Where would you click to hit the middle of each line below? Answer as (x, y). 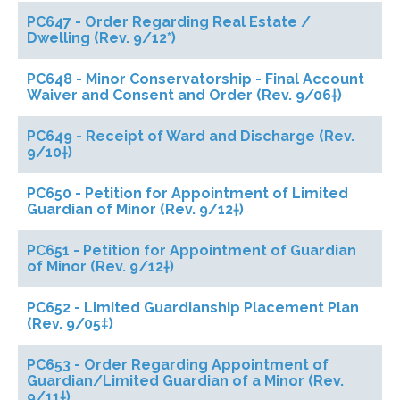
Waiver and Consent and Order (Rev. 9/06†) (184, 95)
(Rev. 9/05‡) (70, 324)
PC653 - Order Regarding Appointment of (178, 365)
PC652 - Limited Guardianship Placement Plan (193, 308)
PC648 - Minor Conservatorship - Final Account (196, 79)
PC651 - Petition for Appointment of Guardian (192, 250)
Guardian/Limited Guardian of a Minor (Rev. (185, 381)
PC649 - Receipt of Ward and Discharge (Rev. (191, 136)
